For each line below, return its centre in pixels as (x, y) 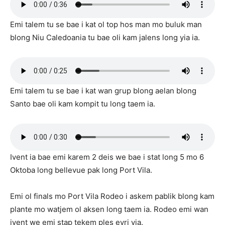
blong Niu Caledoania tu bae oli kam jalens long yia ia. (105, 38)
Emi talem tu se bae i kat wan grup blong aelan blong (103, 91)
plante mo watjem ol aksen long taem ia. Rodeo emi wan (109, 209)
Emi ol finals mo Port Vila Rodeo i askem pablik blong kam (112, 196)
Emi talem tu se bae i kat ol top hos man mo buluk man (106, 25)
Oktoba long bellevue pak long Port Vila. (81, 170)
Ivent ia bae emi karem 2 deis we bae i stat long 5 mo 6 (107, 157)
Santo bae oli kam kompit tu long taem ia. (83, 104)
